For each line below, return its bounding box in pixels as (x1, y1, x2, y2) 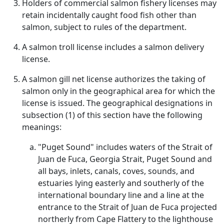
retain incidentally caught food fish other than (22, 9, 196, 20)
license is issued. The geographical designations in (22, 97, 212, 108)
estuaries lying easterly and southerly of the (38, 177, 204, 188)
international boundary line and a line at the (38, 189, 204, 200)
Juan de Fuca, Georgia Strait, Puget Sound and (38, 153, 212, 164)
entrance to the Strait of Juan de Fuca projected (38, 201, 217, 212)
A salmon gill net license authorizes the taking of (22, 73, 205, 84)
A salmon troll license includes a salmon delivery (22, 41, 204, 52)
